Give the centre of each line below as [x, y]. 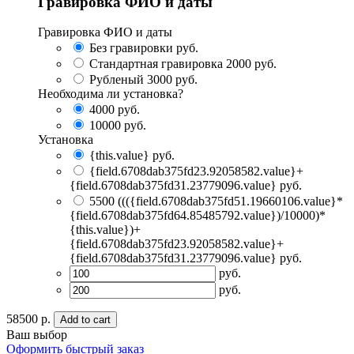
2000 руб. [251, 64]
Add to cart [85, 320]
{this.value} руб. [132, 156]
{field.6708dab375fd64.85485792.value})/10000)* [198, 216]
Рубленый [117, 80]
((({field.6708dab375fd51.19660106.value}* [230, 201]
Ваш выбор [37, 335]
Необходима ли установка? [111, 94]
